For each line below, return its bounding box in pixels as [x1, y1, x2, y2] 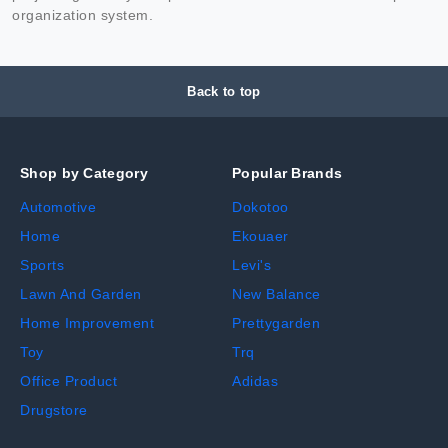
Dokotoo [232, 198, 289, 215]
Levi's [232, 256, 271, 273]
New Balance [232, 285, 321, 302]
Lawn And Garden [20, 285, 142, 302]
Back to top [187, 83, 261, 99]
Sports [20, 256, 64, 273]
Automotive [20, 198, 96, 215]
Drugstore [20, 401, 88, 418]
